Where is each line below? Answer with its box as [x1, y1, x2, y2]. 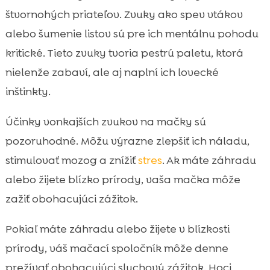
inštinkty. [5, 84, 51, 99]
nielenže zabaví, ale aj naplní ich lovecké [5, 64, 219, 80]
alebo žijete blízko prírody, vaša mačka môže [5, 172, 240, 187]
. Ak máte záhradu [162, 152, 256, 168]
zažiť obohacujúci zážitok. [5, 191, 138, 206]
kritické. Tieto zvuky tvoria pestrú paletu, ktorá [5, 45, 243, 60]
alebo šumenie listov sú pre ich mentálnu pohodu [5, 26, 259, 41]
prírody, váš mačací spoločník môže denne [5, 240, 228, 256]
